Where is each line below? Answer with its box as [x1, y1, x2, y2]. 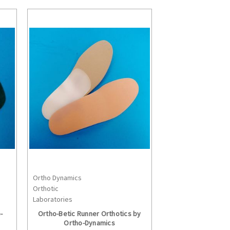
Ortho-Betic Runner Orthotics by [37, 208, 141, 218]
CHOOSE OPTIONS [57, 180, 136, 189]
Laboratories [32, 194, 72, 204]
